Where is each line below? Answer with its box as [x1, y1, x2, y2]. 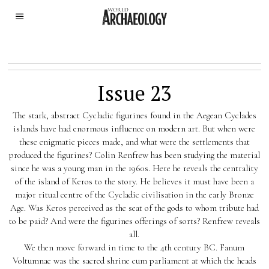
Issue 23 [97, 80, 172, 107]
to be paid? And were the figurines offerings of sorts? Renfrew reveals [8, 216, 260, 227]
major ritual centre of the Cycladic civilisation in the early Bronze [14, 189, 254, 201]
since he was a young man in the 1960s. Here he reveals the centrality [10, 163, 258, 174]
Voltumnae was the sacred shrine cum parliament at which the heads [12, 255, 256, 267]
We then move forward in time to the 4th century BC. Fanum [24, 242, 245, 253]
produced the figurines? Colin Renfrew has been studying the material [8, 150, 260, 161]
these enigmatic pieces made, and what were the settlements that [19, 136, 250, 148]
